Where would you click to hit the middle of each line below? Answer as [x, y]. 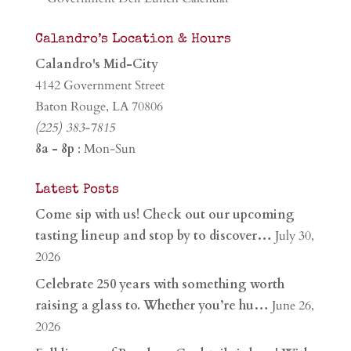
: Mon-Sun [105, 149]
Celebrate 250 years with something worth [159, 285]
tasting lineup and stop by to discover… [153, 236]
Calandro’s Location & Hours [133, 40]
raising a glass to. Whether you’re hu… [152, 306]
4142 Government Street [100, 86]
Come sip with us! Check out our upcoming [165, 215]
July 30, [294, 236]
